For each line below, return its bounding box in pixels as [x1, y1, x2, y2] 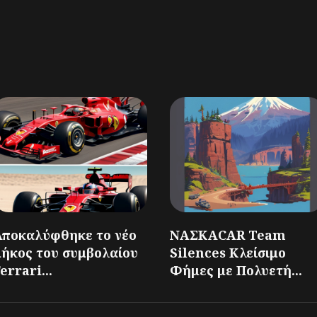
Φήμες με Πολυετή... [170, 262, 302, 279]
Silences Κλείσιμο [170, 244, 286, 262]
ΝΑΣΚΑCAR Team [170, 226, 286, 244]
